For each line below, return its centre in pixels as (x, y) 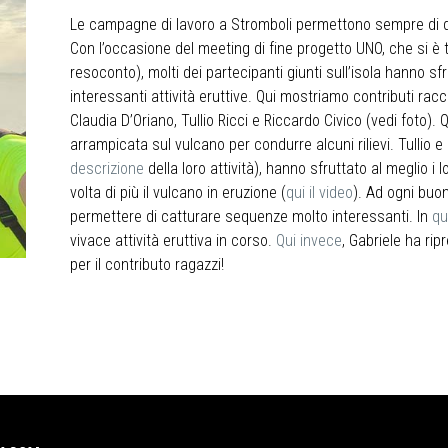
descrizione (106, 169)
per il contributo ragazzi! (146, 265)
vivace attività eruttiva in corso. (172, 241)
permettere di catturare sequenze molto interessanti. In (250, 217)
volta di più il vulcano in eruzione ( (177, 193)
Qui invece (308, 241)
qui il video (319, 193)
